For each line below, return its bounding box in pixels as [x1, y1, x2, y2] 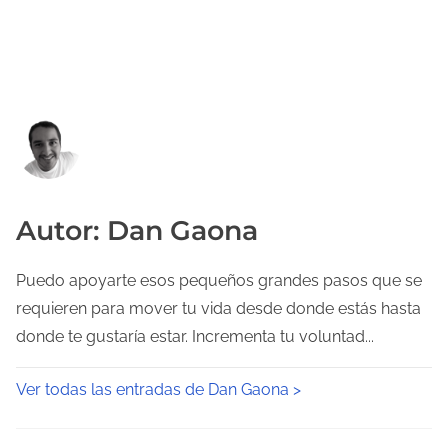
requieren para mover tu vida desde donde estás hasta [16, 298, 421, 318]
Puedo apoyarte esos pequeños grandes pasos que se [16, 270, 422, 290]
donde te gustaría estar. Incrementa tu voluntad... [16, 326, 374, 346]
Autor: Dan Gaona [16, 213, 258, 247]
